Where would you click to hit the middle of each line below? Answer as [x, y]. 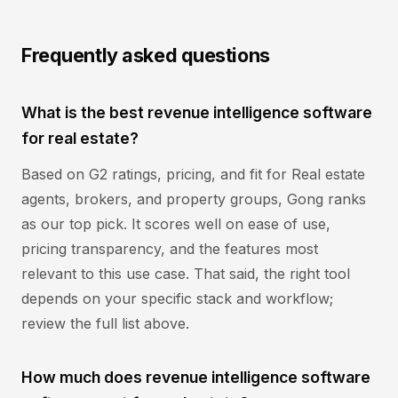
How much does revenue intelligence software [196, 377]
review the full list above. [105, 323]
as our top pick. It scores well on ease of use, [176, 224]
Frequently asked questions [146, 55]
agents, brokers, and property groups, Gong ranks [194, 199]
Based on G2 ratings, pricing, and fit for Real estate [193, 174]
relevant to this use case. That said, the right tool [186, 274]
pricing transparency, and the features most [170, 249]
